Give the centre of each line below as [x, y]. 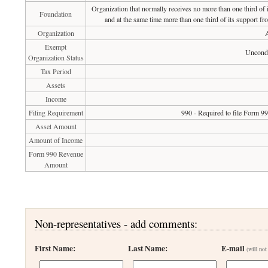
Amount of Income [56, 140]
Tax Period [56, 71]
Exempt [56, 47]
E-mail [234, 248]
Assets [56, 85]
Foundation [56, 14]
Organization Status [56, 57]
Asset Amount [56, 126]
